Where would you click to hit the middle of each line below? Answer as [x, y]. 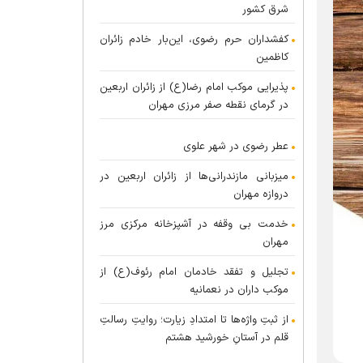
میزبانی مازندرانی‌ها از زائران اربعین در [194, 177]
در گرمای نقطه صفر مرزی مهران [218, 105]
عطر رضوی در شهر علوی [236, 147]
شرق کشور [265, 10]
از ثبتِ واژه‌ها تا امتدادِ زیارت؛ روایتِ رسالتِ [194, 320]
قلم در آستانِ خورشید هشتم [227, 338]
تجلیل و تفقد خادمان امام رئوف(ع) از [194, 272]
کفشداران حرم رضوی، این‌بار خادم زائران [194, 40]
